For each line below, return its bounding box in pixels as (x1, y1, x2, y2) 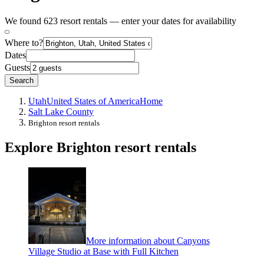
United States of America (47, 95, 140, 106)
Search (9, 75, 34, 85)
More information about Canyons (85, 235, 210, 246)
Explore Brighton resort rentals (5, 139, 196, 155)
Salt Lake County (28, 106, 94, 117)
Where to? (5, 37, 43, 48)
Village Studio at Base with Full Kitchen (28, 246, 179, 256)
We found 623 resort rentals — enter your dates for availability (5, 15, 236, 26)
